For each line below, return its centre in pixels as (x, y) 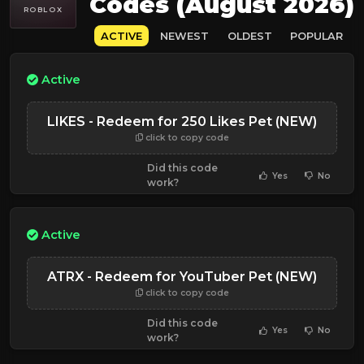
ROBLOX (43, 9)
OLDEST (249, 36)
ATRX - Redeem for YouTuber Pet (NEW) (182, 276)
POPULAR (316, 36)
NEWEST (185, 36)
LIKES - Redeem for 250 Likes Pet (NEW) (182, 122)
